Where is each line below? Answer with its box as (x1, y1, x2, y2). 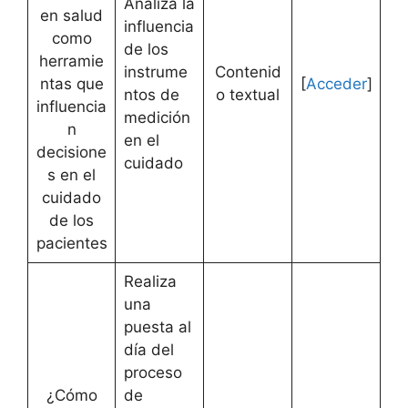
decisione (36, 142, 107, 161)
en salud (40, 5, 103, 25)
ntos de (123, 85, 179, 104)
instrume (123, 62, 188, 81)
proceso (123, 362, 182, 382)
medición (123, 107, 190, 127)
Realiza (123, 271, 177, 291)
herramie (39, 51, 104, 70)
